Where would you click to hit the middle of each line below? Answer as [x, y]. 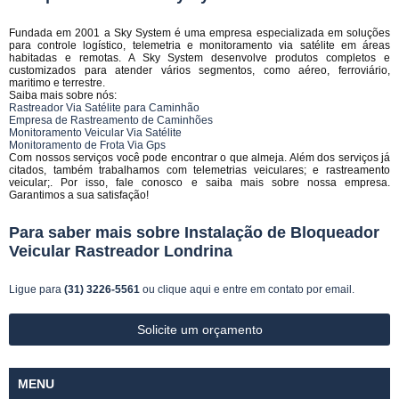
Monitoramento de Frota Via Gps [87, 145]
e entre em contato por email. [283, 289]
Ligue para [37, 289]
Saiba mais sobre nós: [63, 95]
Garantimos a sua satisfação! [79, 195]
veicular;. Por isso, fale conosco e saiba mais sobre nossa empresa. [199, 183]
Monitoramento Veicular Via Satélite [95, 133]
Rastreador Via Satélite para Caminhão [104, 108]
